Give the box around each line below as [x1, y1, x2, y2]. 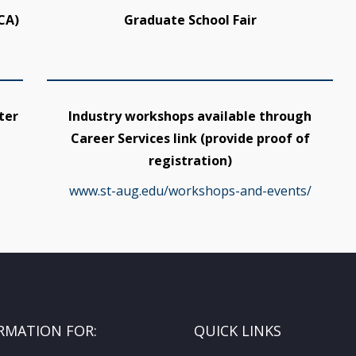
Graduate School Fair [123, 10, 257, 29]
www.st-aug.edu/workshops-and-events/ [68, 181, 311, 199]
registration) [148, 151, 232, 169]
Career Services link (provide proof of [70, 129, 310, 147]
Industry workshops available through [68, 106, 311, 125]
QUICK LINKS [194, 320, 281, 340]
